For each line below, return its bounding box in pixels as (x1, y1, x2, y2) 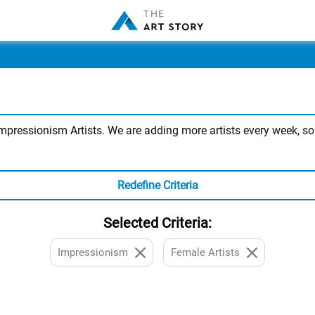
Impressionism (58, 246, 128, 259)
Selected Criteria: (103, 214, 212, 231)
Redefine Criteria (117, 179, 198, 192)
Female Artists (171, 246, 240, 259)
